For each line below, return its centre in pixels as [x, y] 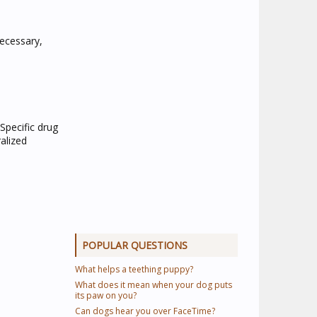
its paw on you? [106, 295]
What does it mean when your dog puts [154, 285]
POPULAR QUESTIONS [135, 245]
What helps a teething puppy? [134, 269]
